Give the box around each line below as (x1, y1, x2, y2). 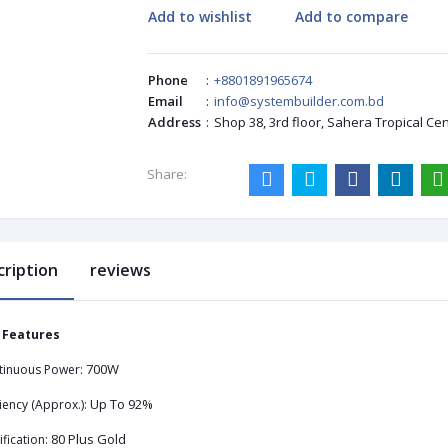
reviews (89, 259, 151, 282)
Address (147, 113, 201, 132)
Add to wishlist (147, 6, 252, 26)
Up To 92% (89, 395, 153, 414)
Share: (146, 165, 187, 184)
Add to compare (295, 6, 409, 26)
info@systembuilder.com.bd (213, 92, 384, 111)
